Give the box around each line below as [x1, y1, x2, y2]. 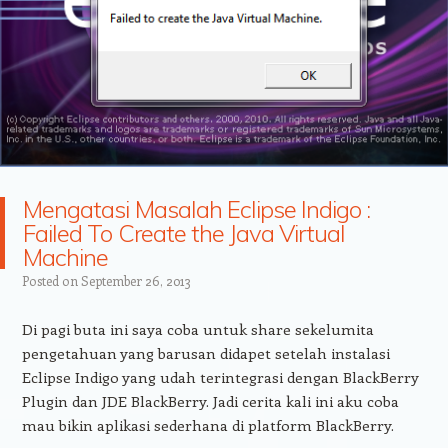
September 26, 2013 [80, 272, 191, 290]
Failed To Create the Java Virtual [23, 218, 346, 249]
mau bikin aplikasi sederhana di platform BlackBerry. [21, 415, 394, 436]
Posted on [21, 272, 81, 290]
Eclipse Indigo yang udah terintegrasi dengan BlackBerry [21, 367, 419, 388]
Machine [23, 242, 109, 273]
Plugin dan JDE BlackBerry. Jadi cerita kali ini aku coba [21, 391, 399, 412]
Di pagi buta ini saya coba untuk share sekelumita [21, 319, 374, 340]
